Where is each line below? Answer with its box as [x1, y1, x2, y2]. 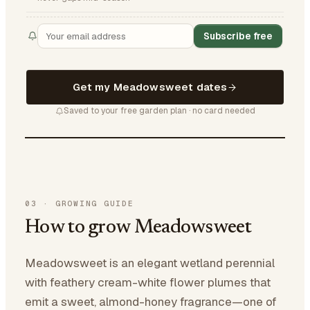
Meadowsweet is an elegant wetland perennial [25, 255, 275, 271]
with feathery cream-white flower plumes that [25, 275, 271, 290]
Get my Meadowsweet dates [72, 80, 228, 93]
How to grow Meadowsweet [25, 218, 251, 237]
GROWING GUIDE [55, 199, 134, 208]
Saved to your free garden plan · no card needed [63, 105, 255, 116]
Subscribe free [203, 30, 273, 42]
